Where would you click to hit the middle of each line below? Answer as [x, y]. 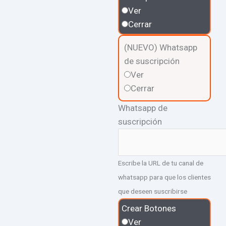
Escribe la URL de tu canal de [161, 163]
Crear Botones [149, 209]
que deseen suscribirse [153, 191]
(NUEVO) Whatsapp [161, 47]
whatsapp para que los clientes [164, 177]
